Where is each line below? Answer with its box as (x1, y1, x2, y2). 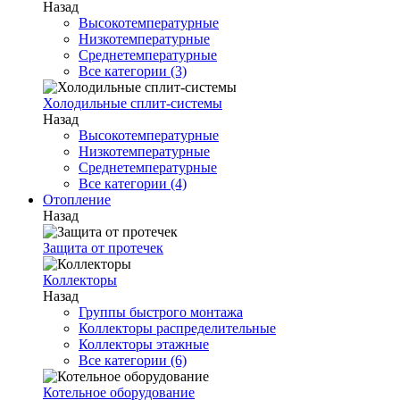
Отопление (43, 192, 111, 207)
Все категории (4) (79, 176, 187, 191)
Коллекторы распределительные (79, 321, 276, 336)
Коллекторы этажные (79, 337, 209, 352)
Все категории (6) (79, 353, 187, 368)
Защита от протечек (43, 240, 163, 255)
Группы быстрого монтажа (79, 304, 243, 320)
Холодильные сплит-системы (43, 96, 222, 111)
